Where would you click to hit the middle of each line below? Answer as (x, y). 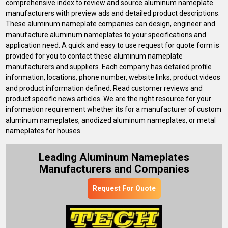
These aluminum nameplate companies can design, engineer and (111, 24)
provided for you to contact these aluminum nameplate (94, 56)
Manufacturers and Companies (114, 169)
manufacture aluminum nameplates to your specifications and (106, 34)
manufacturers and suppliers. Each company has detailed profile (109, 66)
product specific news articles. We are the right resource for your (109, 98)
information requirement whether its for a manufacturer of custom (114, 109)
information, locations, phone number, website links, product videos (113, 77)
